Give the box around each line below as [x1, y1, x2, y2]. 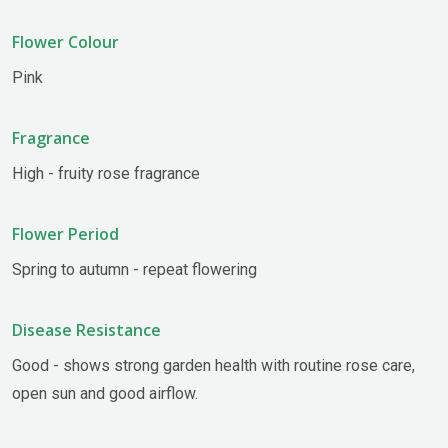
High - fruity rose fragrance [12, 163, 200, 183]
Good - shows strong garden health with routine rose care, [12, 355, 415, 375]
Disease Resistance [12, 318, 161, 341]
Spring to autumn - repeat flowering [12, 259, 257, 279]
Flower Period [12, 222, 119, 245]
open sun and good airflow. [12, 383, 198, 403]
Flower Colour [12, 30, 119, 53]
